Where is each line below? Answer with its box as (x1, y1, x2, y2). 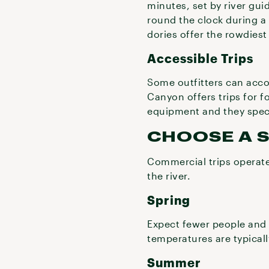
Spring (147, 193, 191, 207)
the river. (147, 170, 191, 181)
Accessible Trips (147, 51, 254, 65)
